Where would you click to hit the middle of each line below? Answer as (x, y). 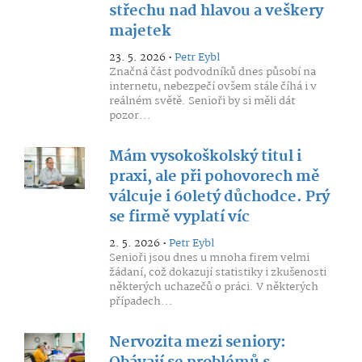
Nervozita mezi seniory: (197, 343)
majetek (140, 32)
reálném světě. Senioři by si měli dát (202, 101)
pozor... (130, 116)
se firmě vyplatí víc (179, 217)
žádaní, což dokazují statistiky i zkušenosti (217, 272)
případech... (141, 301)
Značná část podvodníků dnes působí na (212, 72)
